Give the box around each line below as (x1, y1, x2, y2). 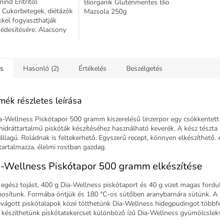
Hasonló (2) (23, 63, 59, 73)
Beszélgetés (126, 63, 163, 73)
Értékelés (79, 63, 107, 73)
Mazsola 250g (83, 6, 127, 16)
